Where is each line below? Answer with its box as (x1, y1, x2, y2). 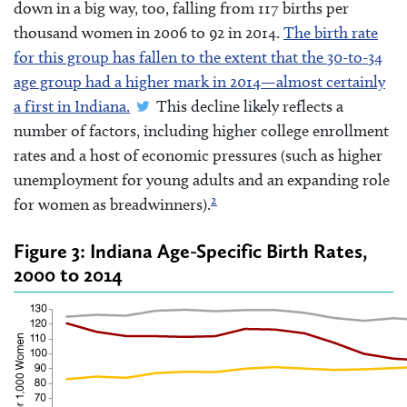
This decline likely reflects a (153, 95, 344, 116)
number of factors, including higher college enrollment (14, 120, 389, 141)
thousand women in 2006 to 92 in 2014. (14, 22, 283, 43)
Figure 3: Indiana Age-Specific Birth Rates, (14, 239, 367, 264)
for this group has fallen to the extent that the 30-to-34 (14, 46, 382, 67)
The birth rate (283, 22, 378, 43)
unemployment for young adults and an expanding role (14, 169, 390, 190)
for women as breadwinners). (14, 194, 211, 214)
